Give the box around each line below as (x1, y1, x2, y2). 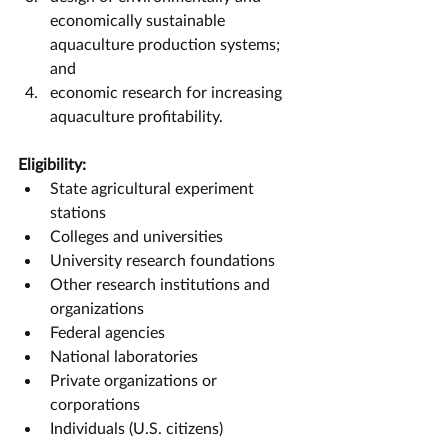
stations (50, 202, 106, 221)
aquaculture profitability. (50, 106, 223, 125)
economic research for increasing (50, 82, 286, 101)
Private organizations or (50, 370, 221, 389)
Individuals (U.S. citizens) (50, 418, 223, 437)
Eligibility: (18, 154, 86, 173)
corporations (50, 394, 140, 413)
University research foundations (50, 250, 275, 269)
